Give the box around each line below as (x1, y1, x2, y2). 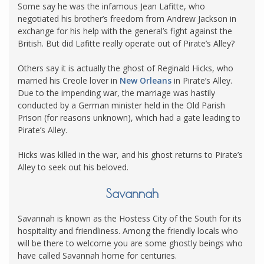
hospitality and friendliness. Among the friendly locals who (18, 225, 238, 236)
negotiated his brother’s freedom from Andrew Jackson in (18, 13, 236, 25)
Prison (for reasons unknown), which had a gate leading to (18, 112, 240, 124)
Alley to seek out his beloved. (18, 161, 131, 173)
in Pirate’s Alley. (171, 75, 232, 87)
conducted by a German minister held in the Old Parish (18, 100, 225, 111)
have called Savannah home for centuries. (18, 249, 179, 261)
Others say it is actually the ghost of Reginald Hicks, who (18, 62, 233, 74)
